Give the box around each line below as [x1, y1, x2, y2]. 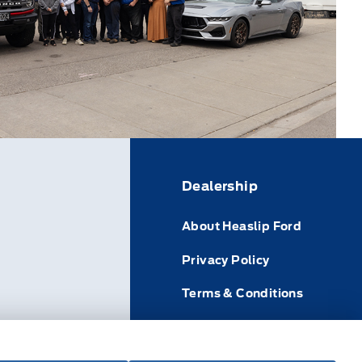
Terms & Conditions [182, 286, 304, 300]
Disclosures [182, 319, 255, 333]
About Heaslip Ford [182, 220, 302, 234]
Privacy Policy [182, 253, 270, 267]
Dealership [182, 179, 259, 195]
